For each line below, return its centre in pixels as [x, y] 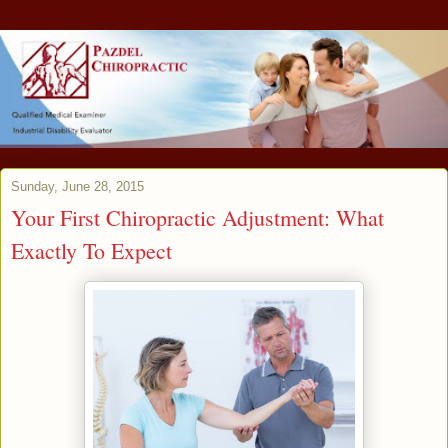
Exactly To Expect [91, 250]
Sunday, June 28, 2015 [77, 186]
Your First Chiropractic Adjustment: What [197, 217]
